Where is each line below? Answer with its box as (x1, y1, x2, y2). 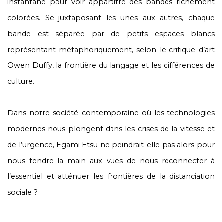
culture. (7, 77, 34, 86)
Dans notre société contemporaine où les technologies (7, 109, 215, 117)
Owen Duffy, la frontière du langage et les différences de (7, 61, 215, 70)
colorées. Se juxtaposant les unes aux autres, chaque (7, 13, 215, 22)
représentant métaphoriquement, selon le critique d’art (7, 45, 215, 54)
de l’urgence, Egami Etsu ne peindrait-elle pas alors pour (7, 140, 215, 149)
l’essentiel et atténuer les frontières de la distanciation (7, 172, 215, 181)
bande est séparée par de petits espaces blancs (7, 29, 215, 38)
